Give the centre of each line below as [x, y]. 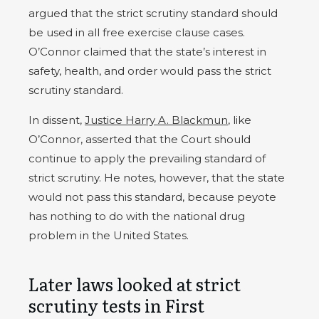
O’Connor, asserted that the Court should [140, 140]
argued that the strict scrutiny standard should [153, 14]
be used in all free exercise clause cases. [137, 33]
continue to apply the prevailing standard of [147, 159]
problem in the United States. [109, 236]
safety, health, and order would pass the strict [150, 71]
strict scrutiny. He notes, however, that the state [157, 178]
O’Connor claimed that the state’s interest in [147, 52]
